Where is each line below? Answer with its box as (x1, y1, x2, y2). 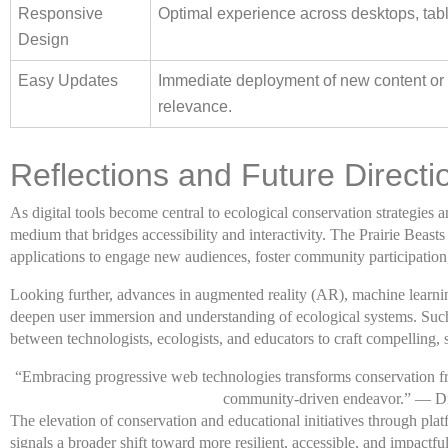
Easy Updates (18, 72, 118, 89)
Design (18, 31, 69, 48)
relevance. (158, 98, 232, 115)
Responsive (18, 5, 103, 22)
